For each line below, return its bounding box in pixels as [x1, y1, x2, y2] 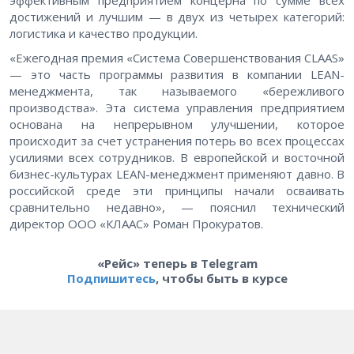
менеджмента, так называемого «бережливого [9, 83, 345, 100]
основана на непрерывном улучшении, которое [9, 116, 345, 133]
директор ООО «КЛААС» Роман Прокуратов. [9, 216, 263, 232]
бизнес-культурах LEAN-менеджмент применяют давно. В [9, 166, 345, 183]
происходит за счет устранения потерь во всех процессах [9, 133, 345, 149]
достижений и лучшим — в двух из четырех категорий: [9, 9, 345, 25]
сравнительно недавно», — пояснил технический [9, 199, 345, 216]
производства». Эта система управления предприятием [9, 100, 345, 116]
